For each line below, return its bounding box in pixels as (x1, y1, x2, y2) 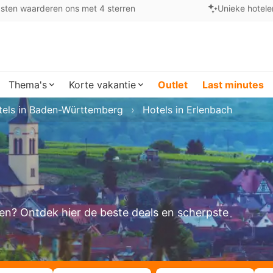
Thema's (9, 79, 47, 91)
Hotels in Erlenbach (143, 104, 232, 116)
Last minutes (202, 79, 264, 91)
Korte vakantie (69, 79, 136, 91)
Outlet (158, 79, 188, 91)
